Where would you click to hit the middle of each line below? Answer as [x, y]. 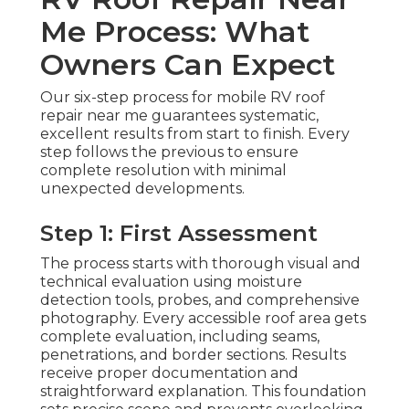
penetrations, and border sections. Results [193, 355]
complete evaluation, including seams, [180, 337]
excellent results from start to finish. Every [195, 134]
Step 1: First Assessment [179, 234]
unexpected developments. [142, 189]
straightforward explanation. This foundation [203, 392]
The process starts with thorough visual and [200, 264]
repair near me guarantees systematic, [179, 116]
